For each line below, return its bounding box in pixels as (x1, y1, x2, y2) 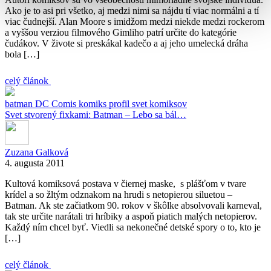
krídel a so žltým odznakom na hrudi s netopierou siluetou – (5, 189, 232, 200)
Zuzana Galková (5, 147, 68, 157)
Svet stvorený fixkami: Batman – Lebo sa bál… (5, 109, 186, 120)
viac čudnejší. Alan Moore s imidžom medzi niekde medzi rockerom (5, 16, 264, 27)
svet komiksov (132, 99, 187, 109)
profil (109, 99, 132, 109)
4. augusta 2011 (5, 158, 65, 168)
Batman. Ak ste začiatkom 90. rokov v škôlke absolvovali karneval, (5, 200, 262, 211)
